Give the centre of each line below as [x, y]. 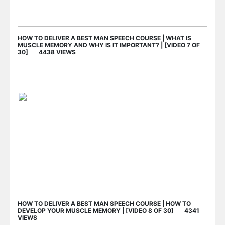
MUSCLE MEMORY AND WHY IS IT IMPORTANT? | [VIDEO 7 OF [109, 45]
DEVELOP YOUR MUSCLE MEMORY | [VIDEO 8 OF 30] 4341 [108, 210]
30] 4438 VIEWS [47, 52]
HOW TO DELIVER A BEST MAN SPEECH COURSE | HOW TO [104, 203]
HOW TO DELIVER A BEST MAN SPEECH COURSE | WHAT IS [104, 38]
